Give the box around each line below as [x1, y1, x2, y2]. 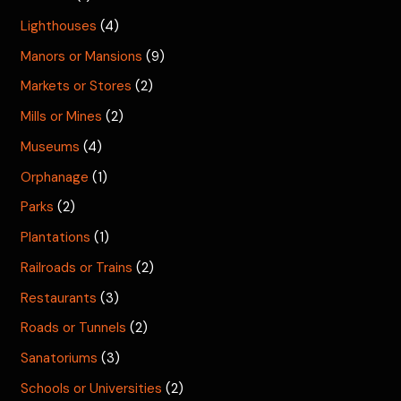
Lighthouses [21, 16, 98, 35]
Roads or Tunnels [21, 319, 127, 337]
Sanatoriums [21, 349, 98, 368]
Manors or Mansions [21, 47, 143, 65]
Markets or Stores [21, 77, 132, 96]
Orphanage [21, 167, 90, 186]
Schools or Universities [21, 379, 163, 397]
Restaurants [21, 288, 98, 307]
